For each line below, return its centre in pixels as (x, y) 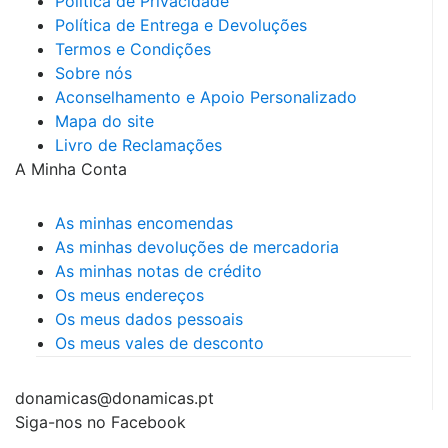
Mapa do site (104, 120)
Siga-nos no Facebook (100, 421)
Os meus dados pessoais (149, 318)
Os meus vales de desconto (159, 342)
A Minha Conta (71, 168)
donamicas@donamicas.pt (114, 397)
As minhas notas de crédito (158, 270)
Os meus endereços (129, 294)
